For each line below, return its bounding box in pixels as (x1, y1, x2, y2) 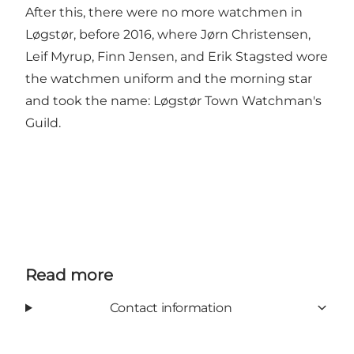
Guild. (25, 115, 61, 130)
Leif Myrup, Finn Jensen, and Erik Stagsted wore (25, 48, 328, 64)
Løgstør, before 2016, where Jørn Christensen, (25, 26, 311, 42)
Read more (25, 265, 113, 284)
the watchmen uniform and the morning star (25, 70, 312, 86)
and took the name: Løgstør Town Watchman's (25, 92, 322, 108)
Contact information (109, 299, 232, 315)
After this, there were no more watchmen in (25, 4, 303, 20)
